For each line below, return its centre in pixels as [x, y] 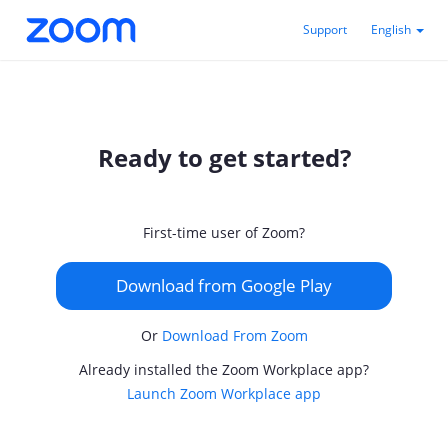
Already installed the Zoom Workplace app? [224, 369]
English [392, 29]
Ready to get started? [224, 157]
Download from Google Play [224, 285]
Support [325, 29]
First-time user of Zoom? [224, 232]
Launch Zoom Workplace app [224, 393]
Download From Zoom [234, 335]
